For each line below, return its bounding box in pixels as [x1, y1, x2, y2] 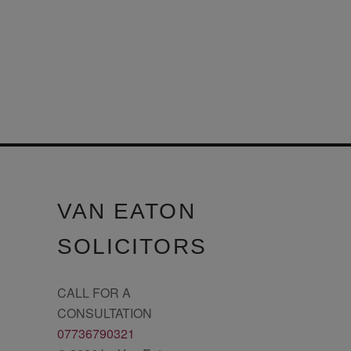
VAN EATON [56, 199, 196, 223]
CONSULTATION [56, 304, 152, 322]
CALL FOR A [56, 284, 131, 302]
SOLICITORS [56, 234, 207, 259]
